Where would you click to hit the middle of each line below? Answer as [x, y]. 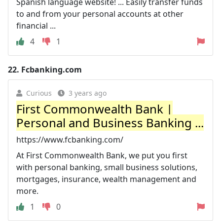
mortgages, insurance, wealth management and [106, 179]
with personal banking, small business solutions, [107, 167]
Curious [39, 93]
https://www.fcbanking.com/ [70, 139]
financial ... [36, 25]
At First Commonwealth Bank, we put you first [102, 155]
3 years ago [88, 93]
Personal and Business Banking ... [110, 122]
